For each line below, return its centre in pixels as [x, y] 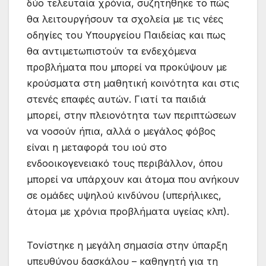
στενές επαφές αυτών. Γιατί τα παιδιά [116, 99]
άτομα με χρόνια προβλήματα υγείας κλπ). [129, 211]
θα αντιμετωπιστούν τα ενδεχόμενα [112, 51]
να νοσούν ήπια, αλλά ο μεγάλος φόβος [121, 131]
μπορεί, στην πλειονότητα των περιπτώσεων [132, 115]
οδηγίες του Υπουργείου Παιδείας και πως [126, 35]
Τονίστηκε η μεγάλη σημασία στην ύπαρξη [127, 245]
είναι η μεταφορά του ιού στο [97, 147]
